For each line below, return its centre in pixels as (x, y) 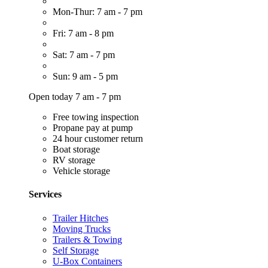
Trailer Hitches (80, 218)
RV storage (74, 160)
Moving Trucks (82, 229)
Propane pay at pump (93, 128)
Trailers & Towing (87, 239)
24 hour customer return (98, 139)
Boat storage (76, 150)
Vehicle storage (81, 171)
